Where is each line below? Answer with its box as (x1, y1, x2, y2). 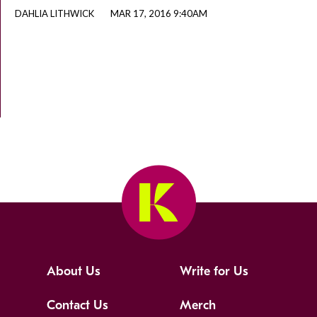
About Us (47, 264, 101, 279)
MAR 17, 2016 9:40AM (110, 8, 207, 20)
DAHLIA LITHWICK (15, 8, 94, 20)
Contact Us (47, 298, 109, 313)
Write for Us (179, 264, 248, 279)
